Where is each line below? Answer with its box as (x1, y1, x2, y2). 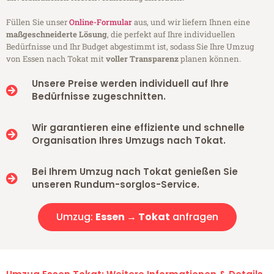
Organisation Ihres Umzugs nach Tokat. (31, 134, 226, 147)
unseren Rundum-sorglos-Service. (31, 178, 199, 191)
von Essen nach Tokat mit (6, 53, 106, 65)
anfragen (169, 210, 218, 224)
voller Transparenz (106, 53, 179, 65)
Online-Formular (69, 17, 132, 28)
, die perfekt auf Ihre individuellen (107, 29, 235, 40)
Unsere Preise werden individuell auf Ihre (31, 77, 229, 91)
